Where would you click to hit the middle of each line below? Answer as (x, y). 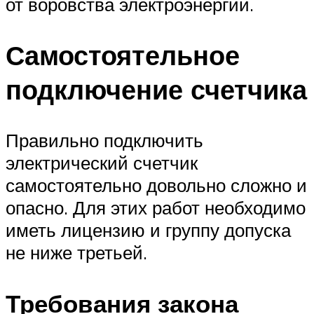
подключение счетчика (156, 90)
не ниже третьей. (76, 252)
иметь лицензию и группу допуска (148, 230)
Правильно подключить (104, 140)
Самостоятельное (123, 55)
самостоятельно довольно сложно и (156, 185)
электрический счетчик (102, 162)
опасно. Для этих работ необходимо (156, 207)
